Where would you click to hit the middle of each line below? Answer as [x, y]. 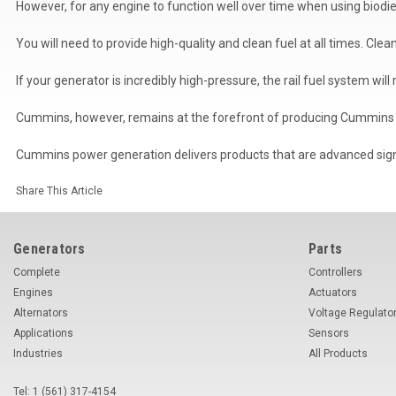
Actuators [332, 292]
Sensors [328, 333]
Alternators [41, 312]
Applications [43, 333]
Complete [37, 272]
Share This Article [59, 190]
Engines [33, 292]
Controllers [335, 272]
